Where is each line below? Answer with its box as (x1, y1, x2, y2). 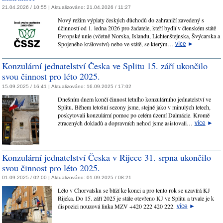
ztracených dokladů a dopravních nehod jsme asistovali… (57, 118, 195, 127)
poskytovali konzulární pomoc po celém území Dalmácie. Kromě (57, 111, 210, 119)
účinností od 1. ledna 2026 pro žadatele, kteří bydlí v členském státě (57, 23, 216, 32)
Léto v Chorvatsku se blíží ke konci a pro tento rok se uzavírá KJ (57, 186, 210, 195)
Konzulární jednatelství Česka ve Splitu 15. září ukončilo (2, 59, 208, 72)
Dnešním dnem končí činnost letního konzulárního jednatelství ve (57, 95, 211, 103)
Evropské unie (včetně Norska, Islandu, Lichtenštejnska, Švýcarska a (57, 31, 220, 40)
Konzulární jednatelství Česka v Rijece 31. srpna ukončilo (2, 151, 211, 163)
